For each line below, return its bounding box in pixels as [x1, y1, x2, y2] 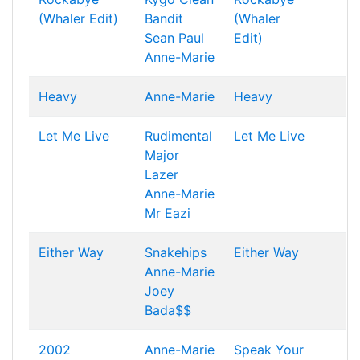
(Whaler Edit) [39, 10, 118, 27]
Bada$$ [145, 302, 191, 318]
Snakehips [145, 244, 207, 260]
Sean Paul [145, 30, 204, 46]
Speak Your [234, 342, 304, 358]
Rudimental [145, 128, 212, 144]
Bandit [145, 10, 183, 27]
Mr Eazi [145, 205, 190, 221]
